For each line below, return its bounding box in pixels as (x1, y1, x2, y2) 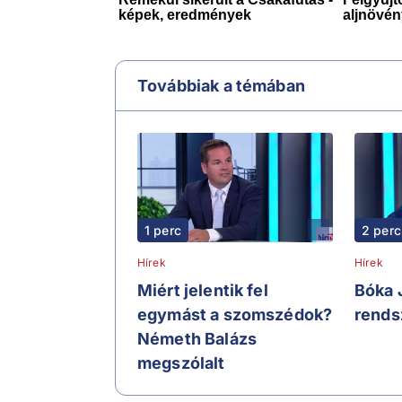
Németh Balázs (137, 329, 257, 349)
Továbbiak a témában (137, 75, 305, 95)
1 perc (144, 223, 181, 239)
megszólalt (137, 354, 225, 373)
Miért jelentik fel (137, 281, 268, 301)
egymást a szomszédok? (137, 305, 333, 325)
